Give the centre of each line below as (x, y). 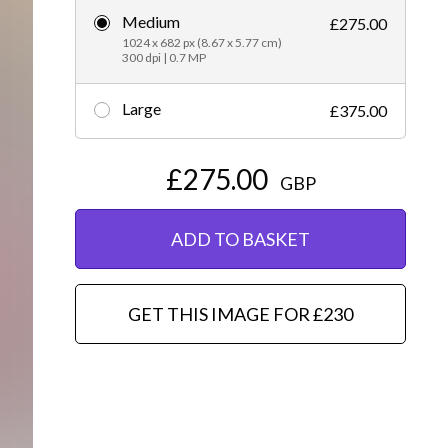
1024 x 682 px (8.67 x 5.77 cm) (202, 42)
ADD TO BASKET (240, 238)
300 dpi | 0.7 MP (164, 57)
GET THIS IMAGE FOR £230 (240, 314)
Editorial (118, 26)
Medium (151, 21)
